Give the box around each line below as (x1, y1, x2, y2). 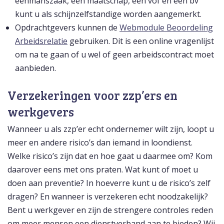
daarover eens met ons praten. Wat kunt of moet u (7, 164, 198, 175)
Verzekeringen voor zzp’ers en (7, 87, 177, 104)
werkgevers (7, 103, 74, 120)
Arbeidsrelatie (15, 35, 67, 47)
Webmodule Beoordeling (119, 22, 213, 33)
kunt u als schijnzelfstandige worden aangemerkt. (15, 8, 201, 20)
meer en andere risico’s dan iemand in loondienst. (7, 137, 192, 148)
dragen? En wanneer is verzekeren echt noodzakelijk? (7, 191, 208, 202)
